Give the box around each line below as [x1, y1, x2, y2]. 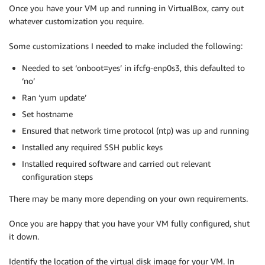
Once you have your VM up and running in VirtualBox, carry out [9, 3, 244, 14]
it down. [9, 231, 39, 242]
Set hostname [22, 109, 73, 119]
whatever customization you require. [9, 16, 144, 27]
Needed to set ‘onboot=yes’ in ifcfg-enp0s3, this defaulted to [22, 63, 245, 73]
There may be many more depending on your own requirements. [9, 193, 248, 204]
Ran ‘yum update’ [22, 92, 86, 103]
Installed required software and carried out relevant [22, 159, 211, 169]
